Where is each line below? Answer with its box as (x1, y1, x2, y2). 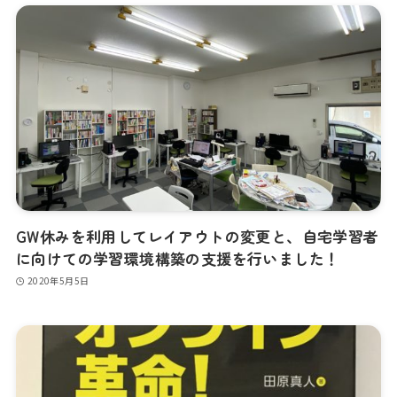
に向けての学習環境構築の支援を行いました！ (15, 247, 340, 270)
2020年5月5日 (27, 273, 90, 287)
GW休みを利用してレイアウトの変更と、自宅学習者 (15, 225, 379, 248)
